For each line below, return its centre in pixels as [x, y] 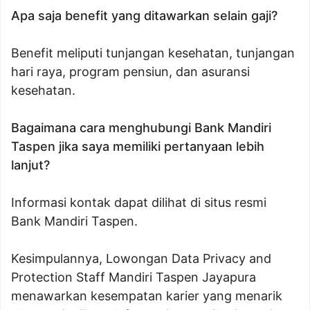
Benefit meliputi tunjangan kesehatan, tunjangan [153, 53]
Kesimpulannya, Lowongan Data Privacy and [141, 258]
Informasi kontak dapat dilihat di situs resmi [139, 202]
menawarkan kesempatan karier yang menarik [147, 296]
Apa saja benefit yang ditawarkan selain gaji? [144, 16]
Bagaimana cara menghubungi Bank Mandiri [141, 128]
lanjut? [30, 165]
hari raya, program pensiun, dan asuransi [130, 72]
